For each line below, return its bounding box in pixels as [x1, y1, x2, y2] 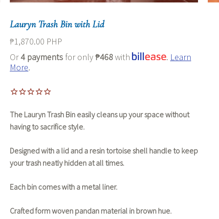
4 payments [21, 51, 63, 63]
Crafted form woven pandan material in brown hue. [10, 206, 172, 216]
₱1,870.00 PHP [10, 35, 62, 47]
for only [63, 51, 95, 63]
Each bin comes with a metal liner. [10, 182, 117, 192]
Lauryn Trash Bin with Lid [10, 18, 104, 30]
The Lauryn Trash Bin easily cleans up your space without [10, 109, 189, 120]
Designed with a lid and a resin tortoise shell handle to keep [10, 146, 198, 156]
